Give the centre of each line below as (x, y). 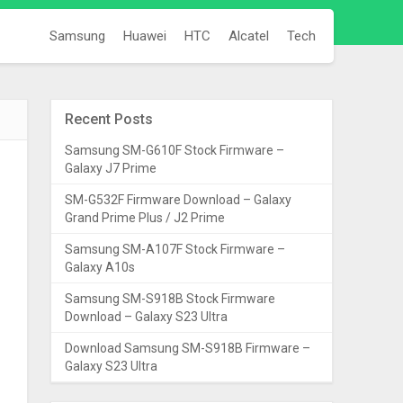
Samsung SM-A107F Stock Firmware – (175, 249)
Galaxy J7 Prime (110, 168)
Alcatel (249, 36)
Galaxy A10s (99, 267)
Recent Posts (108, 119)
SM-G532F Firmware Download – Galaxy (178, 200)
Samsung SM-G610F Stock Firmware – (174, 150)
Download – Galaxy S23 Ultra (146, 317)
